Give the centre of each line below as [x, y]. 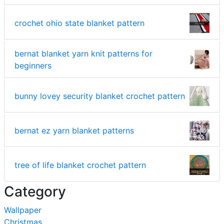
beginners [33, 65]
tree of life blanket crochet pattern [80, 165]
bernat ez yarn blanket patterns [74, 130]
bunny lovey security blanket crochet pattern [100, 96]
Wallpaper [23, 210]
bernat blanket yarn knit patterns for [83, 53]
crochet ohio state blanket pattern [79, 23]
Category [35, 191]
